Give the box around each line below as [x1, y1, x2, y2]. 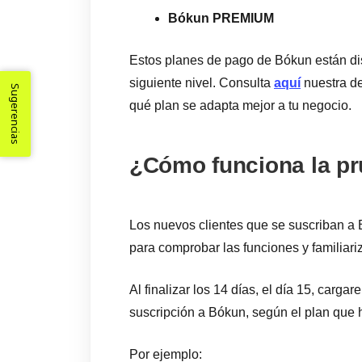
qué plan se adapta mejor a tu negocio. [129, 99, 351, 112]
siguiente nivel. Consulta [129, 76, 274, 90]
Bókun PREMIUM [168, 11, 274, 25]
